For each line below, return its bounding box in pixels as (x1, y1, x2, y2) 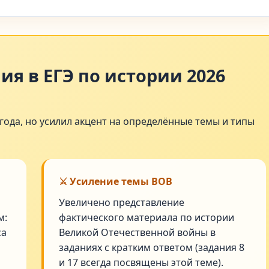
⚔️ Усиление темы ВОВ (59, 175, 173, 188)
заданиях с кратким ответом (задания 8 (59, 241, 245, 254)
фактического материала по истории (59, 211, 235, 224)
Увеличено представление (59, 196, 185, 209)
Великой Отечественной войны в (59, 226, 216, 239)
